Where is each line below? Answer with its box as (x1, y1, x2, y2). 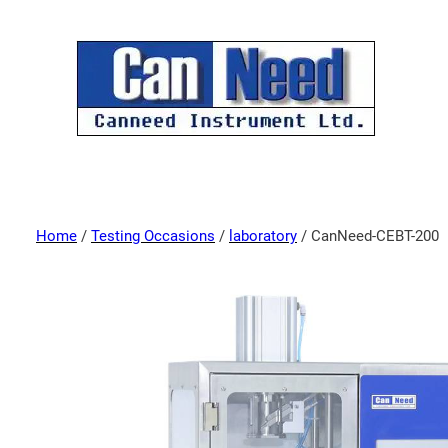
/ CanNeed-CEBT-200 (297, 227, 439, 245)
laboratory (229, 227, 297, 245)
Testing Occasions (91, 227, 215, 245)
